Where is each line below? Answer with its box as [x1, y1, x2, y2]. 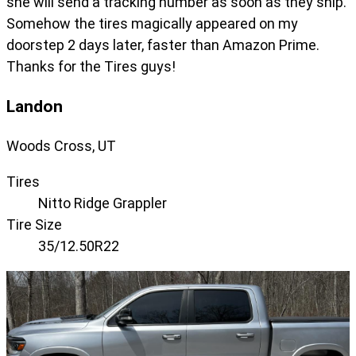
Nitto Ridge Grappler [38, 194, 167, 211]
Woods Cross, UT [6, 137, 116, 154]
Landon [6, 95, 63, 116]
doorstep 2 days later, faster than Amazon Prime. [6, 36, 319, 53]
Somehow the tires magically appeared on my [6, 14, 298, 32]
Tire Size [6, 215, 62, 233]
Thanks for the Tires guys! [6, 57, 176, 75]
